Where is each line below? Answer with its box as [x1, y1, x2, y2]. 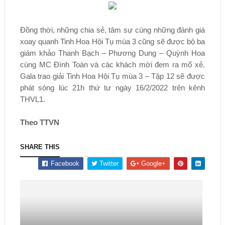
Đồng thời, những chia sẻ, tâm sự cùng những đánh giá [20, 25, 205, 34]
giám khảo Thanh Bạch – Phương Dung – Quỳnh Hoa [20, 48, 205, 57]
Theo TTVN [20, 118, 59, 127]
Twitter [97, 159, 119, 167]
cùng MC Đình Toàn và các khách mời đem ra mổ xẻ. [20, 60, 205, 69]
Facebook [49, 159, 80, 167]
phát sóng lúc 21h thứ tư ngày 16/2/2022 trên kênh [20, 83, 205, 92]
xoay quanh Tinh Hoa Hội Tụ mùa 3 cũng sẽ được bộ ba [20, 37, 205, 46]
